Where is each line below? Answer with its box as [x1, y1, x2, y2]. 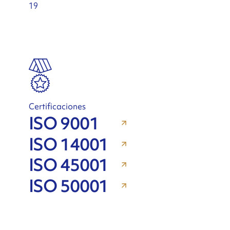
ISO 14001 [28, 133, 108, 156]
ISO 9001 [28, 112, 99, 135]
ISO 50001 [28, 175, 108, 197]
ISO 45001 [28, 154, 108, 177]
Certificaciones [28, 100, 86, 112]
